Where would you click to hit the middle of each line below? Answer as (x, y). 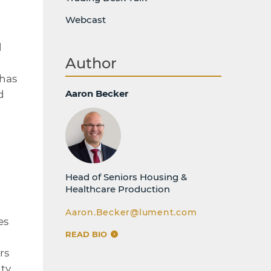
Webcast (86, 20)
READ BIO (87, 234)
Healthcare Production (118, 189)
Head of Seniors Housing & (126, 177)
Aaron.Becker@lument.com (131, 212)
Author (91, 63)
